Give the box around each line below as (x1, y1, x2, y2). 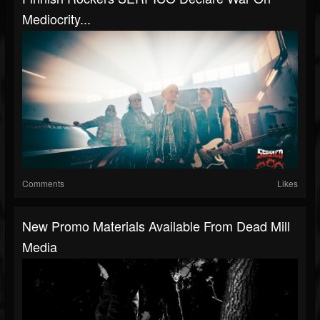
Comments (22, 176, 64, 189)
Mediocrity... (22, 9, 91, 28)
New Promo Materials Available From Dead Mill (22, 216, 290, 235)
